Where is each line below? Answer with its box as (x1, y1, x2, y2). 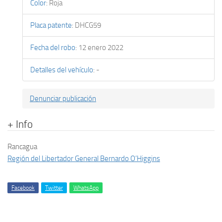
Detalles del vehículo (30, 65, 93, 75)
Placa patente (30, 21, 72, 30)
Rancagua (7, 142, 37, 152)
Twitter (45, 184, 63, 192)
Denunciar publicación (30, 94, 96, 104)
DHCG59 (75, 21, 101, 30)
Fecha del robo (30, 43, 75, 53)
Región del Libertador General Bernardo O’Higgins (7, 154, 160, 164)
